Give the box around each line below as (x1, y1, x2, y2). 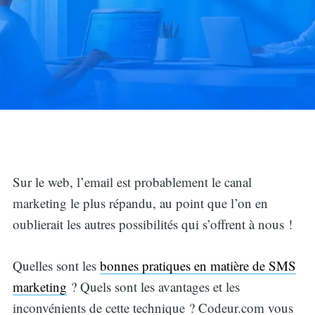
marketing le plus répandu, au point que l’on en (12, 194, 268, 212)
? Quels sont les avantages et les (66, 277, 240, 295)
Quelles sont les (12, 256, 100, 274)
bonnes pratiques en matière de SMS (99, 256, 296, 274)
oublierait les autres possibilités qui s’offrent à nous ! (12, 215, 292, 233)
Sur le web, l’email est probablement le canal (12, 173, 252, 191)
